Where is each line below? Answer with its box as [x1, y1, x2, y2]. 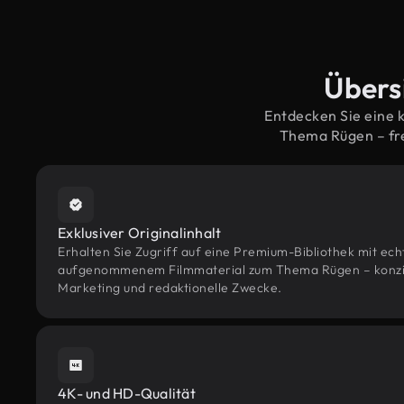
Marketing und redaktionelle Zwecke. [58, 280, 282, 296]
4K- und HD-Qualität [58, 384, 196, 402]
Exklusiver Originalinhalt [58, 224, 222, 242]
